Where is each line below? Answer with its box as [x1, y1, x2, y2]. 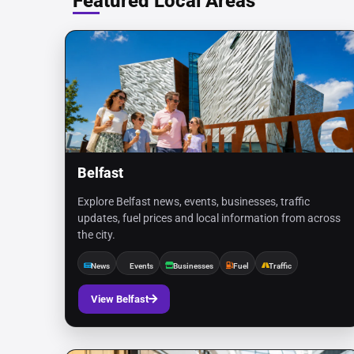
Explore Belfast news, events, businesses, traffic [77, 195, 310, 208]
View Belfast [91, 293, 149, 305]
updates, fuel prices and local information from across [77, 212, 341, 224]
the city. [77, 228, 115, 241]
